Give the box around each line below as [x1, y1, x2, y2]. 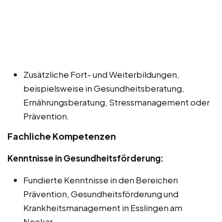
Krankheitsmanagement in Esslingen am [23, 202, 182, 214]
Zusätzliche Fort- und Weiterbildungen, [23, 69, 179, 80]
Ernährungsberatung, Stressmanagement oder [23, 97, 210, 108]
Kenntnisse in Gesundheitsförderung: [7, 153, 164, 164]
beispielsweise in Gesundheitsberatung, [23, 83, 184, 94]
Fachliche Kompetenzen [7, 130, 116, 142]
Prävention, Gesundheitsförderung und [23, 188, 178, 200]
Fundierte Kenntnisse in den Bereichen [23, 174, 178, 186]
